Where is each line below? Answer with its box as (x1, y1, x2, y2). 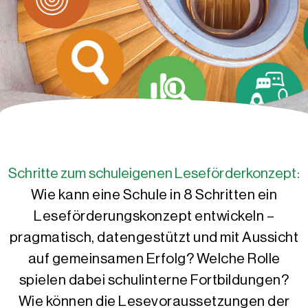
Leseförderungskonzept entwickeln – (34, 208, 274, 223)
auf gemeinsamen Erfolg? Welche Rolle (27, 251, 280, 266)
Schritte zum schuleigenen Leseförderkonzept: (8, 166, 300, 181)
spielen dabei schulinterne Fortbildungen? (19, 272, 289, 287)
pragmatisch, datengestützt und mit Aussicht (9, 230, 299, 245)
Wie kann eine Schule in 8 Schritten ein (30, 187, 278, 202)
